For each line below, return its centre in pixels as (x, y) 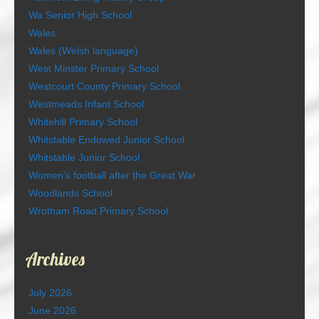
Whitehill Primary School (83, 122)
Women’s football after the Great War (112, 176)
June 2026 (52, 311)
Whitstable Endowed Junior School (106, 140)
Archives (55, 259)
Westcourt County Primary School (104, 87)
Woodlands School (70, 193)
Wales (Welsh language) (83, 51)
